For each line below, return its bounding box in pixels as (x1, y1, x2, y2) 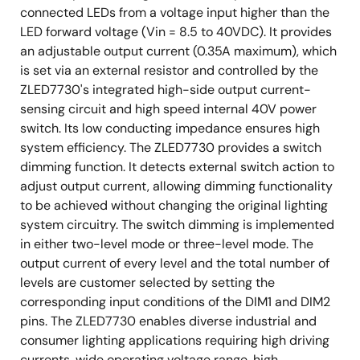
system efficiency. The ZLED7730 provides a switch (20, 139, 321, 156)
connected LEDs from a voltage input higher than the (20, 4, 329, 21)
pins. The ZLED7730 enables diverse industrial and (20, 313, 317, 329)
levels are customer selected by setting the (20, 274, 275, 291)
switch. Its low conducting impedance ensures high (20, 120, 320, 137)
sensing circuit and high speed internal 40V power (20, 100, 317, 117)
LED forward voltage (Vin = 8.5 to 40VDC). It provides (20, 23, 332, 40)
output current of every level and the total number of (20, 255, 329, 272)
